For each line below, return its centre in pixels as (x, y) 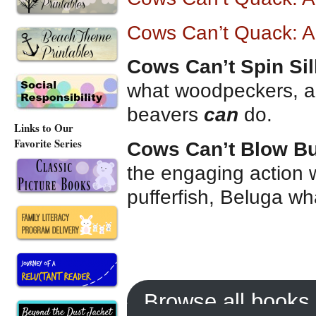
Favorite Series (48, 144)
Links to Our (44, 128)
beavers (165, 115)
